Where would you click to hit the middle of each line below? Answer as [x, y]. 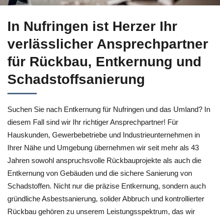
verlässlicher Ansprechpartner [108, 44]
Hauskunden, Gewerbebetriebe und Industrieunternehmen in [104, 135]
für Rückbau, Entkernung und [104, 62]
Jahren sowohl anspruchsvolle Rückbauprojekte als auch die [104, 160]
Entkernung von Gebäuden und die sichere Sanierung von [100, 173]
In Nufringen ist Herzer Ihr [92, 26]
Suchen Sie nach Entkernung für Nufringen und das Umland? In [109, 109]
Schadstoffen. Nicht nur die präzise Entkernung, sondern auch [107, 186]
